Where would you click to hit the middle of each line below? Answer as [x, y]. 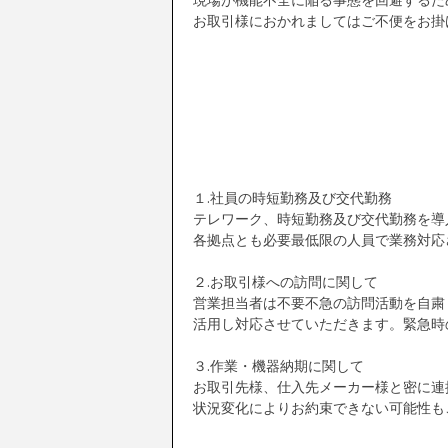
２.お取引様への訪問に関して [285, 281]
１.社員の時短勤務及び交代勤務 [292, 197]
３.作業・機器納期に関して [278, 365]
